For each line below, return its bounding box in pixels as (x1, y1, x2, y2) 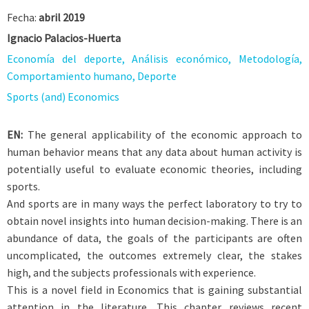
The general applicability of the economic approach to (27, 128, 302, 141)
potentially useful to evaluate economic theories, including (7, 162, 302, 176)
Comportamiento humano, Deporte (7, 69, 177, 83)
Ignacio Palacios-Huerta (7, 31, 121, 45)
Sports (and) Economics (7, 90, 119, 103)
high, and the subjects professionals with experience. (7, 266, 256, 279)
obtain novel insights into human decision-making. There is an (7, 214, 302, 228)
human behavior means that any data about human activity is (7, 145, 302, 159)
